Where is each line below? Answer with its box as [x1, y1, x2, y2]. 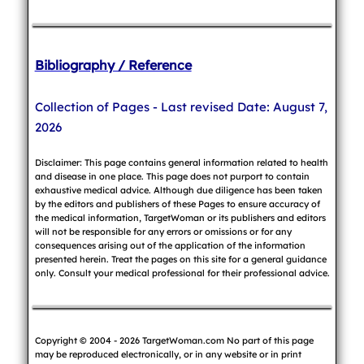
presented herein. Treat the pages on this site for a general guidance [34, 253, 327, 265]
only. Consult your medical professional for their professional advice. [34, 266, 330, 279]
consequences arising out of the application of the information [34, 239, 305, 251]
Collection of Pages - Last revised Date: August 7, [34, 98, 328, 115]
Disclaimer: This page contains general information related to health [34, 156, 328, 168]
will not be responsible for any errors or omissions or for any [34, 225, 292, 237]
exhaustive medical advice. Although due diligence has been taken [34, 184, 323, 196]
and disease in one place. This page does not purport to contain [34, 170, 310, 182]
